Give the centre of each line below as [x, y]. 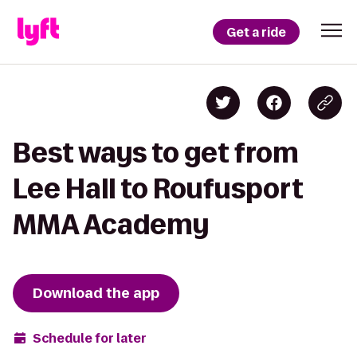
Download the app [96, 293]
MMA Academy [111, 224]
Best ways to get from [156, 153]
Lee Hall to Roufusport [158, 188]
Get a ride [256, 32]
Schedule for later [90, 338]
